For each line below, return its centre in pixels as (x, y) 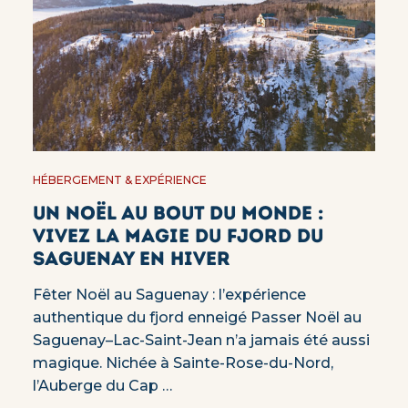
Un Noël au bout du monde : (178, 212)
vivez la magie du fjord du (178, 235)
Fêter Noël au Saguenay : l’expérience (169, 294)
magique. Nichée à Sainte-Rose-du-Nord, (183, 362)
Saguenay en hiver (131, 258)
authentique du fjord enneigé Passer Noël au (197, 317)
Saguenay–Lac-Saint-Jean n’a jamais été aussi (201, 340)
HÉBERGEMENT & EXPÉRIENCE (119, 179)
